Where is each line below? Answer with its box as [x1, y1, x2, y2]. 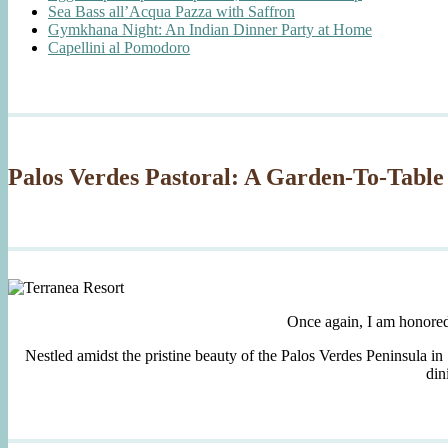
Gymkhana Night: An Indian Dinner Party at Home [48, 20, 372, 38]
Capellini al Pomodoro [48, 38, 190, 56]
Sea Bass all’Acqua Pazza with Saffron [48, 2, 295, 20]
